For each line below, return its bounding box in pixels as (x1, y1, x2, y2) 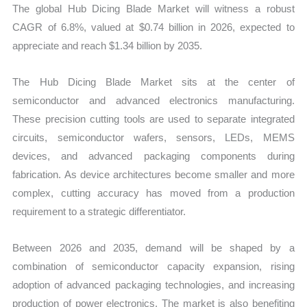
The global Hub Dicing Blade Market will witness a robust (12, 2, 295, 14)
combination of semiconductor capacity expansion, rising (12, 260, 295, 273)
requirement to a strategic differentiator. (12, 206, 186, 218)
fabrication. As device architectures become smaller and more (12, 169, 295, 181)
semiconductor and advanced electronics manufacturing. (12, 95, 295, 107)
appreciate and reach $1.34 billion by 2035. (12, 39, 203, 51)
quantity (19, 10, 60, 23)
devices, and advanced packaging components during (12, 150, 295, 162)
